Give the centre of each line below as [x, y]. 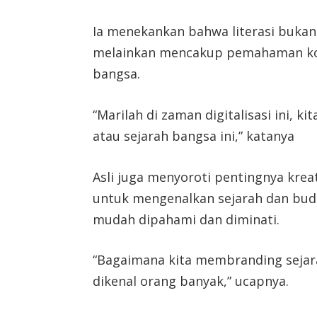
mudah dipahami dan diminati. [186, 219]
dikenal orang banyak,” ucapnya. [191, 281]
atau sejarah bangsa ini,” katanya [194, 136]
